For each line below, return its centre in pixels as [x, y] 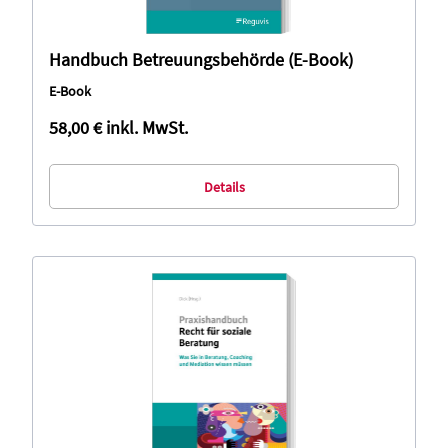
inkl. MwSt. [147, 127]
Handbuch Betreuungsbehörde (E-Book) [201, 59]
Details [224, 186]
